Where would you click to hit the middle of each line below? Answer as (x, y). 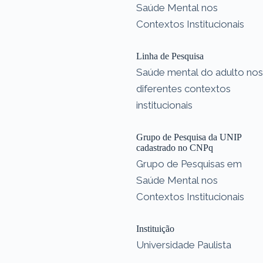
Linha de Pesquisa (170, 56)
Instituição (155, 228)
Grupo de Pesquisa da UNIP (189, 137)
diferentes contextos (183, 88)
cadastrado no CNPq (175, 147)
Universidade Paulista (184, 245)
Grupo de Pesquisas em (189, 163)
